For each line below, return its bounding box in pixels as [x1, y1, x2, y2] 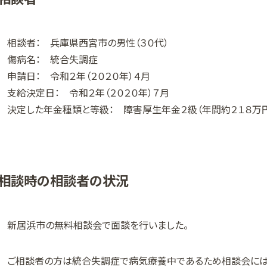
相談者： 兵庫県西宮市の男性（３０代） [7, 35, 169, 50]
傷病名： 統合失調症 [7, 52, 98, 67]
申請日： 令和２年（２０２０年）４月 [7, 69, 150, 83]
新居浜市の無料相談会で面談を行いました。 [7, 217, 188, 232]
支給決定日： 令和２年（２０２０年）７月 [7, 85, 169, 100]
